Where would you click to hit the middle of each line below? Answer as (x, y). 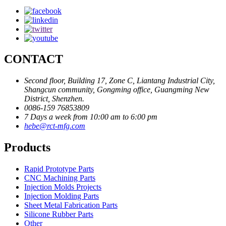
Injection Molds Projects (63, 187)
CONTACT (34, 59)
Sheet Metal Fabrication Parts (71, 205)
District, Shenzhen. (54, 99)
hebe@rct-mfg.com (55, 126)
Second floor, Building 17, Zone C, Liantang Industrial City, (120, 81)
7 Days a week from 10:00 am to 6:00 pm (91, 117)
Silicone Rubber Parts (59, 214)
